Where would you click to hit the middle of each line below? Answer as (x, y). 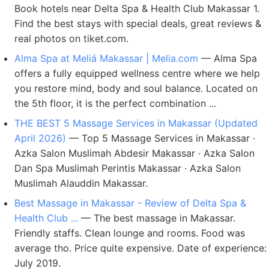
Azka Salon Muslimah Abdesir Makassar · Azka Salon (134, 153)
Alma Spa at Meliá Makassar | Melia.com (106, 58)
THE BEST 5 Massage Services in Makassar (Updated (136, 123)
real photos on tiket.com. (71, 38)
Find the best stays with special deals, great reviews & (138, 23)
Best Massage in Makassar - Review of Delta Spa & (130, 203)
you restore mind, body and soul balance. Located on (136, 88)
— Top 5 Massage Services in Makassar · (161, 138)
